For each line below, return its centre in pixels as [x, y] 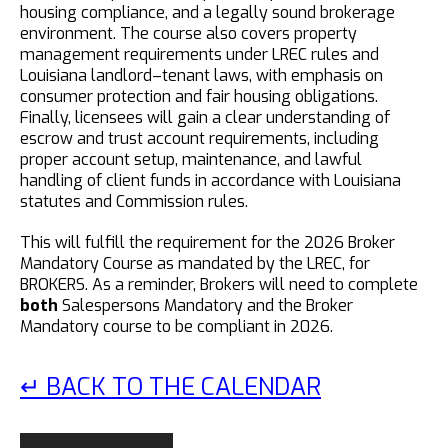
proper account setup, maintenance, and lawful [191, 159]
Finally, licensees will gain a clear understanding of [205, 117]
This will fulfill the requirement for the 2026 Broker [207, 242]
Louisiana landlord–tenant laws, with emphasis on [201, 75]
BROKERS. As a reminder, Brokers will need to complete [219, 284]
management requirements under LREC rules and [199, 54]
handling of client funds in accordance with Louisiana [210, 180]
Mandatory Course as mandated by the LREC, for [195, 263]
